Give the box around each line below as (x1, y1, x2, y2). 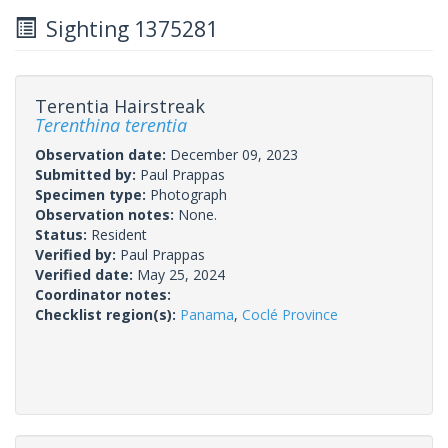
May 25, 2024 (137, 264, 225, 284)
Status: (35, 224, 91, 244)
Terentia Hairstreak (35, 93, 205, 118)
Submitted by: (35, 164, 140, 184)
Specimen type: (35, 184, 150, 204)
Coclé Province (242, 304, 338, 324)
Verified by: (35, 244, 120, 264)
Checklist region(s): (35, 304, 180, 324)
